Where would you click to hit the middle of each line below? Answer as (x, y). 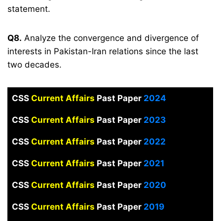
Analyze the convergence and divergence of (110, 38)
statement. (29, 9)
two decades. (35, 65)
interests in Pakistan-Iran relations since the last (103, 52)
